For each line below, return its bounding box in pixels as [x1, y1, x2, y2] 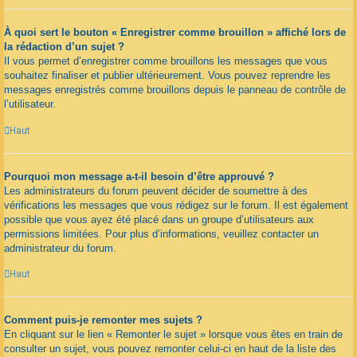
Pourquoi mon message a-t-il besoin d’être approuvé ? [4, 170, 274, 182]
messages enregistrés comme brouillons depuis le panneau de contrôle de [4, 84, 346, 96]
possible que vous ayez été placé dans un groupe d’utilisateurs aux [4, 213, 314, 226]
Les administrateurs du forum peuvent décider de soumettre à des [4, 184, 308, 197]
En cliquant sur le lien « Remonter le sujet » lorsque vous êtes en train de [4, 328, 343, 341]
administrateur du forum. [4, 241, 116, 254]
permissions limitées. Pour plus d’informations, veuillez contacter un [4, 227, 319, 240]
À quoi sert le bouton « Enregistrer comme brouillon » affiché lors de [4, 26, 346, 39]
